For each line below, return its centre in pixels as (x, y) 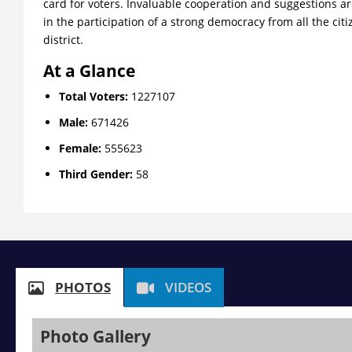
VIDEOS (188, 287)
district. (63, 40)
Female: (82, 148)
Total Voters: (93, 96)
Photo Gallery (95, 336)
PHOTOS (83, 287)
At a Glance (89, 71)
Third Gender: (97, 174)
